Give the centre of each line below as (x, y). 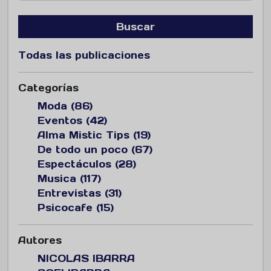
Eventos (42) (72, 120)
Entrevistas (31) (80, 193)
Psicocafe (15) (76, 207)
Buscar (135, 26)
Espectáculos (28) (87, 164)
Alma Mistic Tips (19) (94, 135)
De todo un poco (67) (95, 149)
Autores (40, 240)
